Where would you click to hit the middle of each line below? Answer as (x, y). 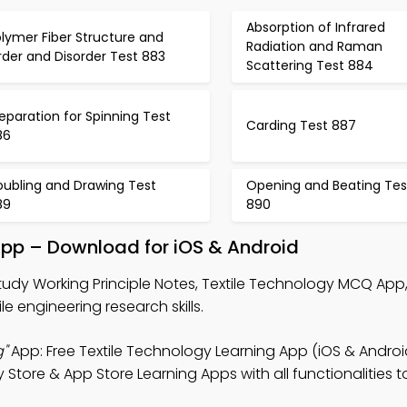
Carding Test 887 (301, 125)
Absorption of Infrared (315, 27)
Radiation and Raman (314, 46)
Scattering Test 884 (309, 65)
